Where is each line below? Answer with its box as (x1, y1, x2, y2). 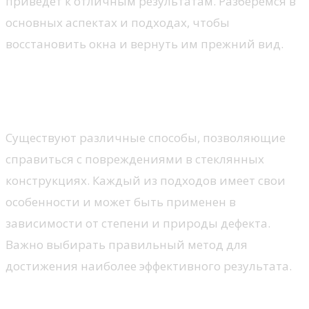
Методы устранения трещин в (6, 68, 290, 92)
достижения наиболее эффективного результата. (6, 257, 292, 274)
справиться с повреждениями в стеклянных (6, 150, 264, 167)
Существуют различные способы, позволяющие (6, 129, 286, 146)
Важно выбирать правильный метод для (6, 236, 248, 252)
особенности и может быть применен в (6, 193, 236, 210)
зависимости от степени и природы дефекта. (6, 215, 270, 231)
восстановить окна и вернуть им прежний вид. (6, 36, 283, 52)
